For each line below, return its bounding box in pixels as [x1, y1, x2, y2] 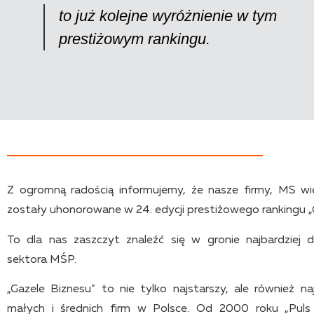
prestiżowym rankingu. [59, 29, 210, 48]
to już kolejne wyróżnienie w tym [59, 6, 277, 25]
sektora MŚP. [7, 254, 76, 266]
